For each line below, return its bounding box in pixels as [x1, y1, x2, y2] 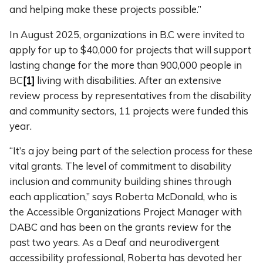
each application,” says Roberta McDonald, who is [9, 190, 237, 203]
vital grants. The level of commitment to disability [9, 160, 231, 173]
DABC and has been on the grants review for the [9, 221, 231, 234]
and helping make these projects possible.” [9, 2, 201, 15]
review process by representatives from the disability [9, 89, 251, 102]
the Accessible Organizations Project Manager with [9, 205, 242, 218]
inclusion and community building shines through [9, 175, 231, 188]
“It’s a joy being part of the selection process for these [9, 144, 252, 157]
